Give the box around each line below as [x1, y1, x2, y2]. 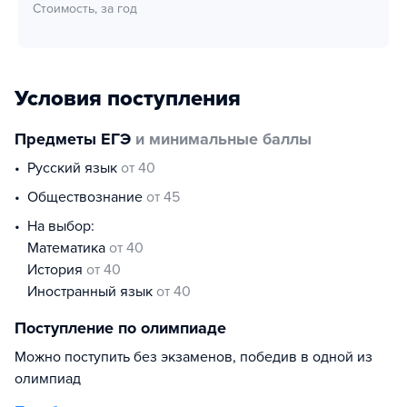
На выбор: [27, 217, 94, 235]
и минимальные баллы [131, 129, 312, 149]
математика [39, 239, 109, 257]
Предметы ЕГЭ [15, 129, 131, 149]
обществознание [38, 188, 146, 206]
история [37, 261, 86, 279]
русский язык [35, 159, 121, 177]
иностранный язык [37, 283, 156, 301]
